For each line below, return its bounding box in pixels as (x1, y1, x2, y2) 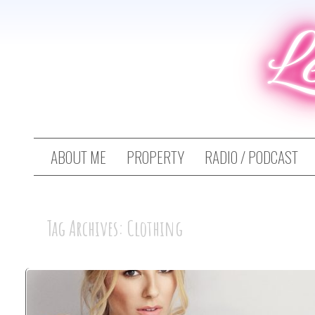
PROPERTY (127, 146, 184, 169)
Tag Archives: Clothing (46, 214, 183, 241)
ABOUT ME (51, 146, 106, 169)
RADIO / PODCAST (205, 146, 298, 169)
